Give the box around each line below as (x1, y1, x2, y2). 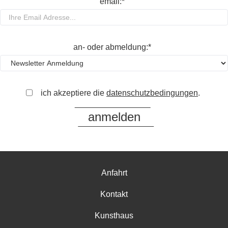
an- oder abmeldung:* (73, 43, 151, 51)
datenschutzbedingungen (106, 89, 198, 97)
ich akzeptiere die (41, 89, 106, 97)
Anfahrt (101, 168, 127, 178)
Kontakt (100, 190, 128, 199)
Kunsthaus (95, 211, 133, 220)
